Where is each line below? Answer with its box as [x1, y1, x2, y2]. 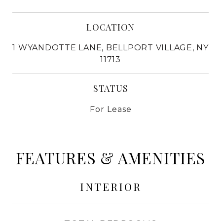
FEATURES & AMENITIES [15, 147, 206, 168]
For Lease [89, 104, 132, 114]
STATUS [93, 82, 128, 94]
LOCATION [86, 21, 135, 33]
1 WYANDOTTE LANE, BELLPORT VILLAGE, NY [12, 42, 209, 52]
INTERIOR [79, 179, 142, 193]
